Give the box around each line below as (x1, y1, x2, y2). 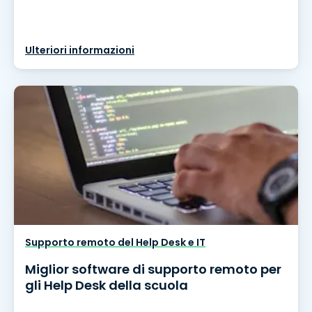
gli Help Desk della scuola (25, 276, 188, 294)
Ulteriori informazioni (25, 42, 134, 57)
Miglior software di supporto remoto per (25, 260, 281, 278)
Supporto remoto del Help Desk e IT (25, 235, 205, 249)
